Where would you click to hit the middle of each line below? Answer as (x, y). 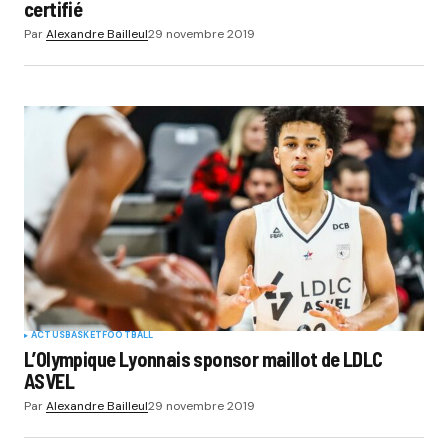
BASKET (83, 335)
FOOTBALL (128, 335)
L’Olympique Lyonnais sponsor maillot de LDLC (203, 359)
